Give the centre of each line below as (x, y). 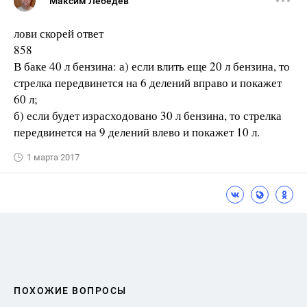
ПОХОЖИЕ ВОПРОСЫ (70, 291)
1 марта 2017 (53, 157)
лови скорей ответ (59, 33)
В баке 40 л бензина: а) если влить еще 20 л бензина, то (152, 66)
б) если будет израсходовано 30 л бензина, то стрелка (148, 115)
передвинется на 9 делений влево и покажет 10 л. (137, 132)
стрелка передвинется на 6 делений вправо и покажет (148, 83)
